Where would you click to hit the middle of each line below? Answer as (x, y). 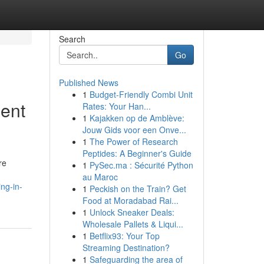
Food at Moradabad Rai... (130, 200)
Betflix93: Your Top (124, 236)
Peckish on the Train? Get (138, 189)
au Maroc (100, 177)
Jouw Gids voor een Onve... (134, 130)
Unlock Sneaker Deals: (132, 212)
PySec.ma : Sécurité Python (141, 165)
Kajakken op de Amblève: (137, 118)
